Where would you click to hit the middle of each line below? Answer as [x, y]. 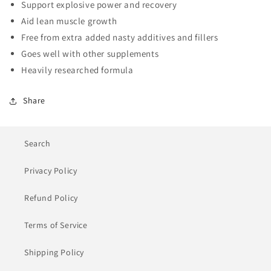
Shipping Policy [54, 252]
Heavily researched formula [77, 70]
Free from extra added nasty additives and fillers [120, 37]
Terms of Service [56, 225]
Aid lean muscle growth [69, 21]
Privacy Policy [51, 171]
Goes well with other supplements [90, 54]
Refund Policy [51, 198]
